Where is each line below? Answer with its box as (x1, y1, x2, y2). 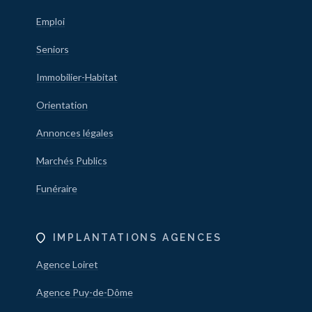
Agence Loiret (36, 258, 98, 271)
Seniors (36, 43, 69, 56)
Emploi (36, 15, 65, 28)
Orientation (36, 99, 88, 111)
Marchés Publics (36, 155, 107, 167)
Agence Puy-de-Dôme (36, 286, 133, 299)
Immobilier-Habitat (36, 71, 118, 84)
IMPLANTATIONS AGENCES (52, 232, 222, 244)
